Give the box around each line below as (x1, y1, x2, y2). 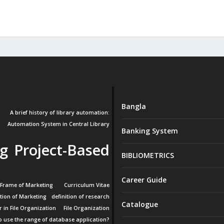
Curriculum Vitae (64, 181, 110, 188)
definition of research (51, 193, 110, 200)
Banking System (121, 126, 178, 135)
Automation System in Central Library (7, 120, 109, 127)
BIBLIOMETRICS (121, 150, 174, 160)
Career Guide (121, 175, 166, 184)
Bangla (121, 101, 146, 111)
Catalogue (121, 199, 158, 209)
